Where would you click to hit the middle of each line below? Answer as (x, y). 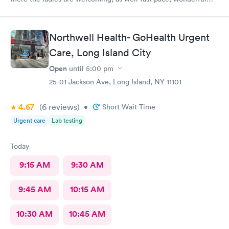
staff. (18, 11)
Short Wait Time (129, 107)
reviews (62, 107)
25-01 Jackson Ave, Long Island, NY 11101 (115, 82)
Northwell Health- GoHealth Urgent (129, 37)
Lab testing (67, 120)
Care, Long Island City (100, 52)
